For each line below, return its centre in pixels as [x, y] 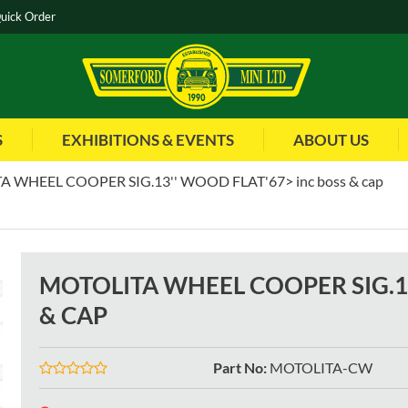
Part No [238, 368]
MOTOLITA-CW [321, 368]
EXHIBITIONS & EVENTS [148, 140]
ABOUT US [331, 140]
